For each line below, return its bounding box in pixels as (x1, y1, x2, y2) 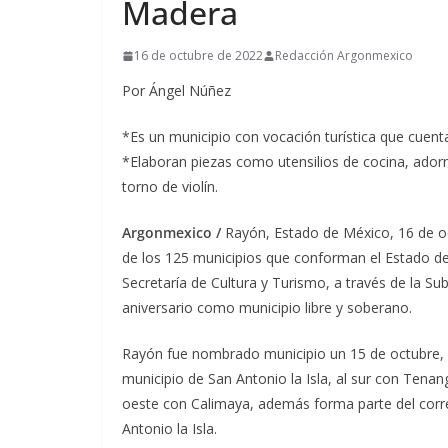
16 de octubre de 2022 (134, 47, 263, 64)
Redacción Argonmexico (275, 47, 413, 64)
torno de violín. (122, 177, 218, 196)
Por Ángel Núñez (122, 81, 231, 100)
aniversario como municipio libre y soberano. (122, 298, 412, 317)
